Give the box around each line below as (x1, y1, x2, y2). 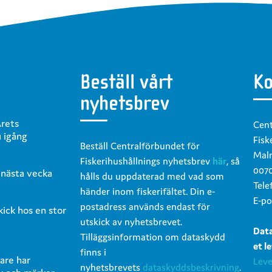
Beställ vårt (80, 69, 172, 94)
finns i (80, 245, 106, 258)
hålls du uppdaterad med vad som (80, 169, 224, 182)
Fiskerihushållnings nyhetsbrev (80, 154, 212, 167)
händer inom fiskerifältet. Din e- (80, 185, 215, 197)
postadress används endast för (80, 200, 210, 212)
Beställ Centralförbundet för (80, 139, 200, 152)
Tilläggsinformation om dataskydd (80, 230, 225, 243)
